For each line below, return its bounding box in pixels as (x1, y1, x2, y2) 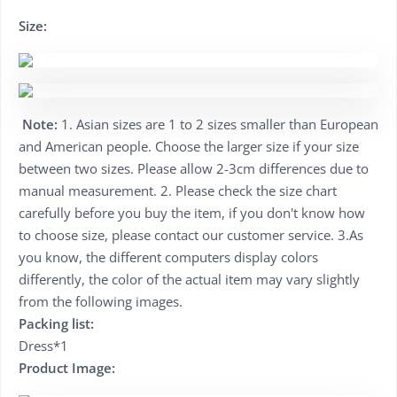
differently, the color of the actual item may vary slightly (19, 270, 360, 289)
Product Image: (19, 359, 115, 378)
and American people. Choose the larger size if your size (19, 137, 359, 156)
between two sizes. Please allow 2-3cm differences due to (19, 160, 369, 178)
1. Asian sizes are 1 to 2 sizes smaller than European (58, 115, 378, 134)
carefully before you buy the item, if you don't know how (19, 204, 365, 222)
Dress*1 (19, 337, 68, 355)
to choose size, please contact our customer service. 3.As (19, 226, 363, 245)
